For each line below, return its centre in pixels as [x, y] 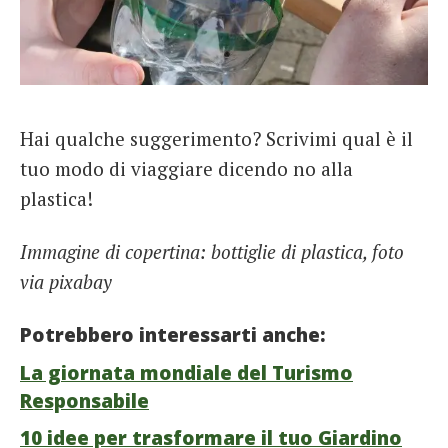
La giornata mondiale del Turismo [186, 372]
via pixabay [66, 282]
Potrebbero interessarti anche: [173, 335]
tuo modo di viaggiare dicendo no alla [186, 168]
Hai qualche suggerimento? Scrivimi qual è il [216, 138]
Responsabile [84, 400]
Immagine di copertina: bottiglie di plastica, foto [212, 252]
